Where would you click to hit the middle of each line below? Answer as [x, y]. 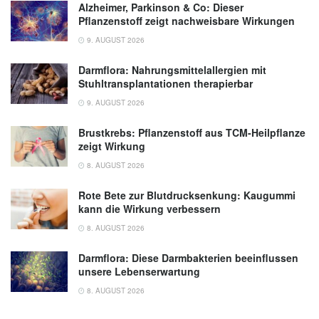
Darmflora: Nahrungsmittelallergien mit [172, 69]
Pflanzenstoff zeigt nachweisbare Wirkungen [187, 20]
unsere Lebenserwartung [139, 271]
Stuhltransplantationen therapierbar [166, 83]
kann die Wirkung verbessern [150, 208]
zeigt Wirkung [112, 146]
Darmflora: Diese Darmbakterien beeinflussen [188, 257]
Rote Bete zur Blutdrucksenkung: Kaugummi [187, 195]
